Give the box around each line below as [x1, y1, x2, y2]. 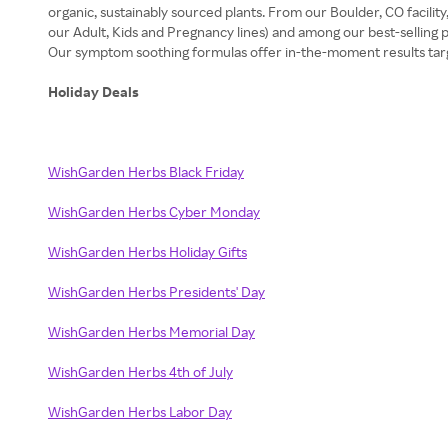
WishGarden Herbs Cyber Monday [48, 203, 260, 220]
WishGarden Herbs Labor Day [48, 403, 232, 420]
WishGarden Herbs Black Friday [48, 163, 244, 180]
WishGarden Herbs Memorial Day [48, 323, 255, 340]
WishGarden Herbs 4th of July [48, 363, 233, 380]
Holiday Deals [48, 83, 139, 100]
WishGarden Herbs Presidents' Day [48, 283, 265, 300]
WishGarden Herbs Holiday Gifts [48, 243, 247, 260]
